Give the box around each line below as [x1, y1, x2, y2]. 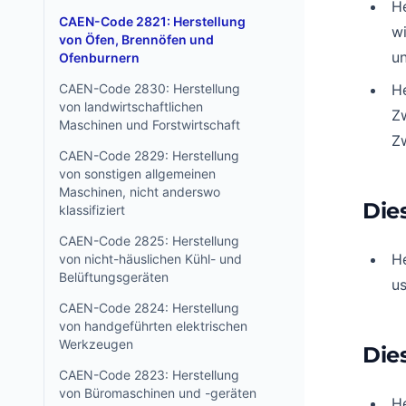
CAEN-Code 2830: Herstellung [59, 81, 240, 96]
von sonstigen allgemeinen [59, 166, 216, 181]
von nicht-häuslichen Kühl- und [59, 251, 242, 266]
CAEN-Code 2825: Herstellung [59, 233, 239, 248]
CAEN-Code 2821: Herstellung [59, 14, 246, 29]
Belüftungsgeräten [59, 269, 169, 285]
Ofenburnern [59, 50, 140, 65]
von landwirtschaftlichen [59, 99, 203, 114]
